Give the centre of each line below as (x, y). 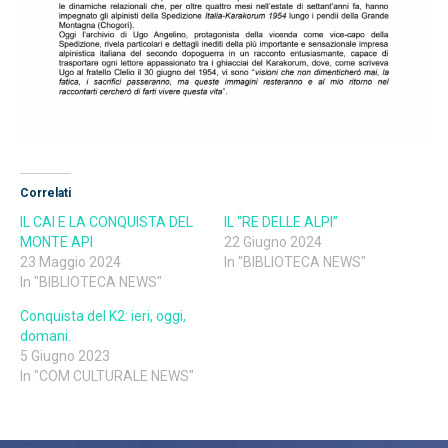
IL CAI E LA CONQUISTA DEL (106, 222)
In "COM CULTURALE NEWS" (107, 376)
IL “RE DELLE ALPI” (281, 222)
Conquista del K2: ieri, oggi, (103, 316)
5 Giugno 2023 (65, 356)
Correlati (45, 193)
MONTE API (56, 242)
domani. (45, 336)
